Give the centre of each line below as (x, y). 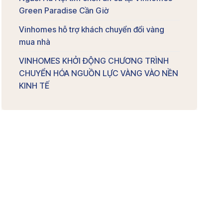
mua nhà (34, 42)
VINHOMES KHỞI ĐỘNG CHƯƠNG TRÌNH (94, 61)
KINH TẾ (34, 86)
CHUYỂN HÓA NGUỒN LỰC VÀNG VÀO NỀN (98, 73)
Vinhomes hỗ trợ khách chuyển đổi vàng (91, 29)
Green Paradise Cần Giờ (63, 10)
